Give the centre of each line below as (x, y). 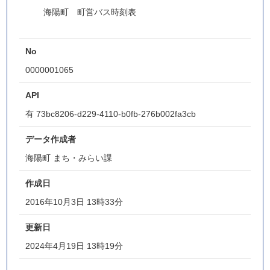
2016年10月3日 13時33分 (74, 202)
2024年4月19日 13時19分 (74, 246)
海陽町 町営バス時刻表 (90, 12)
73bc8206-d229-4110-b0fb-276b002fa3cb (116, 114)
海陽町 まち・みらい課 (69, 158)
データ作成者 (51, 139)
